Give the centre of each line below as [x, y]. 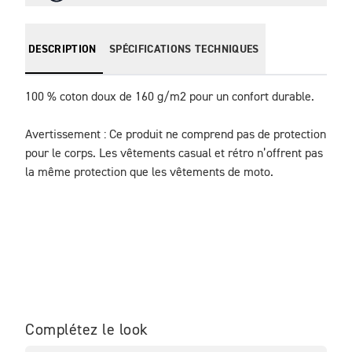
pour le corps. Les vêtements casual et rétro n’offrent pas [174, 154]
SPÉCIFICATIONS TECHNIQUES [184, 50]
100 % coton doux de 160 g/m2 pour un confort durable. [170, 98]
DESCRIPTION [62, 50]
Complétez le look [87, 330]
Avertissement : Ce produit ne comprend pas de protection [176, 136]
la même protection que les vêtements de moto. [149, 173]
